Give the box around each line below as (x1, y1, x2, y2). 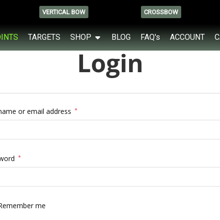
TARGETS (28, 32, 60, 42)
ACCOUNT (170, 32, 205, 42)
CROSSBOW (143, 8, 178, 16)
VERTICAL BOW (42, 8, 86, 16)
